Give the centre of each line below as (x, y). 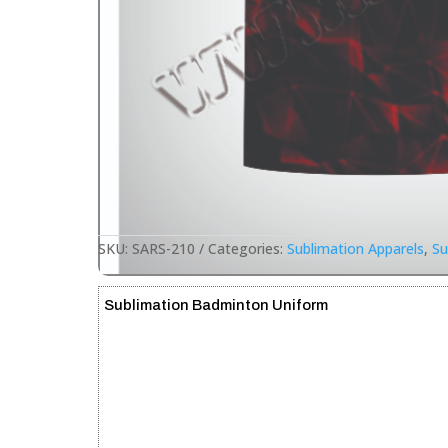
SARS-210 (163, 249)
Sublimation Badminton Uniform (216, 305)
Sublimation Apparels (355, 249)
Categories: (247, 249)
